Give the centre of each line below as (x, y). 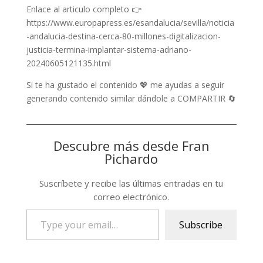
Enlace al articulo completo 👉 (84, 9)
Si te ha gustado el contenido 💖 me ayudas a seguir (125, 85)
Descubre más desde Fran (131, 146)
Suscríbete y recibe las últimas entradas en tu (131, 183)
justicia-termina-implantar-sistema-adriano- (109, 50)
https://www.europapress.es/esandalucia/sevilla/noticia (130, 23)
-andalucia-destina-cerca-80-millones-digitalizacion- (123, 36)
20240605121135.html (68, 63)
